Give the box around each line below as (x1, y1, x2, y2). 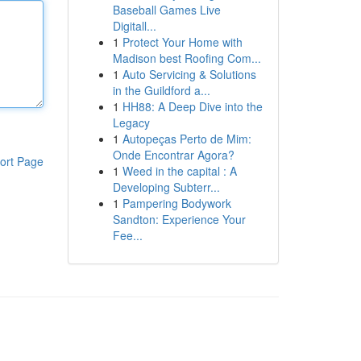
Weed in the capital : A (122, 163, 237, 179)
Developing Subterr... (112, 179, 220, 195)
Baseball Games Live (112, 2, 221, 18)
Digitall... (112, 18, 156, 34)
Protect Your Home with (122, 34, 243, 50)
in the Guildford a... (112, 82, 210, 98)
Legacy (112, 114, 150, 131)
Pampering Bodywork (122, 195, 231, 211)
